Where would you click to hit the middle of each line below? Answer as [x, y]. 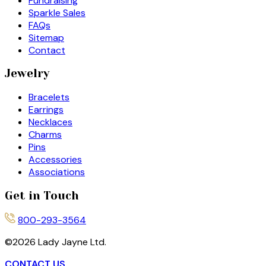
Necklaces [50, 122]
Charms [45, 134]
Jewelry [27, 74]
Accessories [55, 159]
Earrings [46, 109]
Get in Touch [42, 195]
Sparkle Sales [57, 12]
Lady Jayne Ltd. [71, 242]
